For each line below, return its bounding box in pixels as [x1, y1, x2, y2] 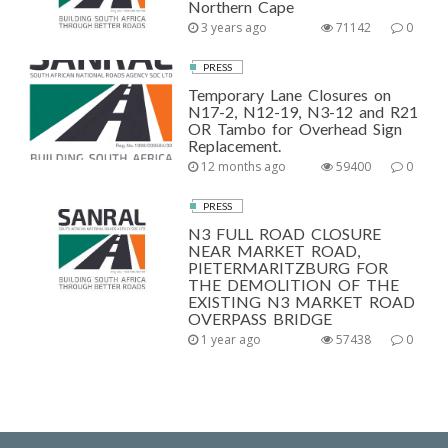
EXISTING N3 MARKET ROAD [188, 291, 416, 311]
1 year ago [198, 330, 262, 348]
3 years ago [198, 18, 268, 36]
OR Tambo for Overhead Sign [188, 118, 403, 138]
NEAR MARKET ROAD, [188, 240, 361, 260]
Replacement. [188, 135, 282, 155]
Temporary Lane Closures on [188, 84, 392, 104]
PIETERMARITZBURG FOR [188, 257, 389, 277]
